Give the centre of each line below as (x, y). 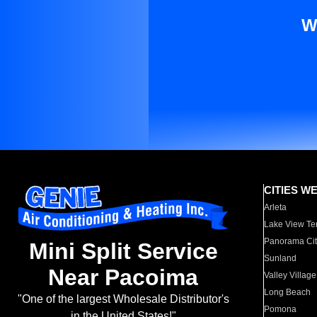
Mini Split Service (123, 252)
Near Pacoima (123, 278)
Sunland (281, 258)
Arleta (276, 207)
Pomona (281, 309)
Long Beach (288, 292)
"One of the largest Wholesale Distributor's (123, 299)
